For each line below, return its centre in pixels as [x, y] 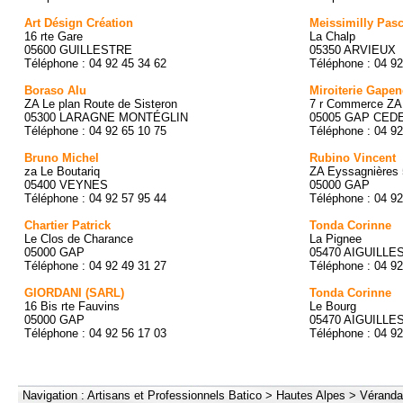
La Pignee [336, 239]
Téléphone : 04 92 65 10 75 [95, 131]
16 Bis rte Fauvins [72, 306]
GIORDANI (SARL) [74, 293]
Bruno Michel [62, 158]
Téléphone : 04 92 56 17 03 [95, 333]
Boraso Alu [55, 90]
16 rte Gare [54, 36]
